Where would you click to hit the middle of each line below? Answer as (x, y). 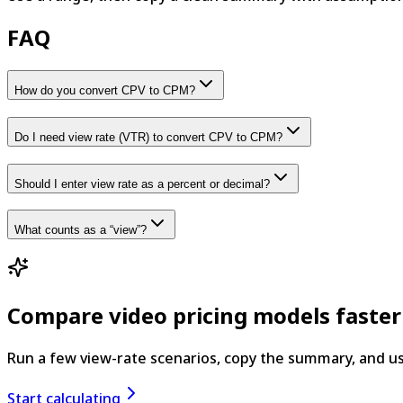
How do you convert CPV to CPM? (105, 91)
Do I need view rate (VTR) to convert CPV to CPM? (148, 138)
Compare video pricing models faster (204, 316)
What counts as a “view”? (81, 230)
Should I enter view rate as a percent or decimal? (142, 184)
